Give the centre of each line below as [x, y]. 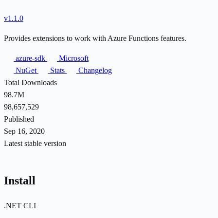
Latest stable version [35, 143]
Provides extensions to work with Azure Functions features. [95, 38]
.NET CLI [20, 205]
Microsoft [73, 58]
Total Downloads [30, 82]
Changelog [94, 70]
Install [20, 180]
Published [19, 119]
